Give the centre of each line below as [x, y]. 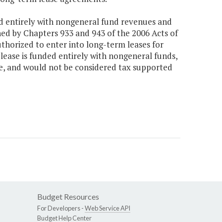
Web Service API [108, 208]
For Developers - [61, 208]
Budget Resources [68, 197]
